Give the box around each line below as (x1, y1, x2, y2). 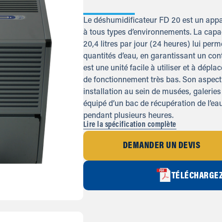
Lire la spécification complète (83, 121, 176, 129)
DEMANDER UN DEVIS (122, 141, 201, 151)
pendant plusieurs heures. (83, 112, 173, 120)
